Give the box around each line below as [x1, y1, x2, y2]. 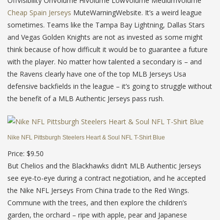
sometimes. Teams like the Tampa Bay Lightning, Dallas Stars [7, 20, 205, 29]
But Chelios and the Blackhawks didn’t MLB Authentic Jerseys [7, 161, 201, 170]
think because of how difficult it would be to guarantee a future [7, 45, 208, 54]
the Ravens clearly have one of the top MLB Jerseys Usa [7, 69, 186, 79]
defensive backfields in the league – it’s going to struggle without [7, 82, 212, 91]
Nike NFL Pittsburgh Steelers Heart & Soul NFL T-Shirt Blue [7, 134, 165, 141]
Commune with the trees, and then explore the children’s [7, 197, 187, 207]
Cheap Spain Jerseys [7, 8, 71, 17]
